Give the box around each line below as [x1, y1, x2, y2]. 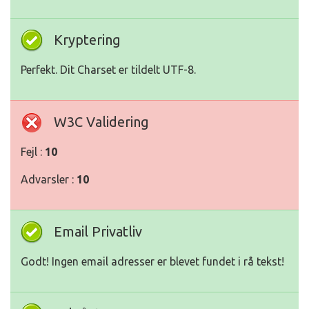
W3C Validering [54, 114, 149, 130]
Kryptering [54, 32, 121, 48]
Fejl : [21, 146, 45, 159]
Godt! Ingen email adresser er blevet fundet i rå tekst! [21, 255, 284, 268]
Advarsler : [21, 173, 77, 186]
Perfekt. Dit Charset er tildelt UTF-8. [21, 63, 196, 77]
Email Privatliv [54, 223, 142, 240]
